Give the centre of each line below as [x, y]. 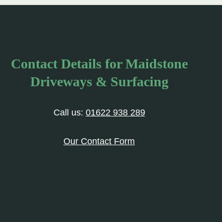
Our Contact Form [99, 141]
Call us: [69, 113]
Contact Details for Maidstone [99, 64]
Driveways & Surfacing [99, 82]
